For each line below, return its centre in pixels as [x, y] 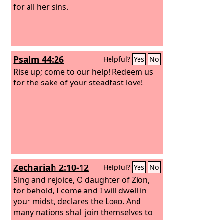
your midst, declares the [59, 201]
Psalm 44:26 [39, 59]
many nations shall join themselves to [83, 212]
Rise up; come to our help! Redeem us [83, 71]
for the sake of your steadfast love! [78, 82]
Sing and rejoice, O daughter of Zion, [82, 179]
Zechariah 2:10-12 [51, 167]
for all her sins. [41, 7]
